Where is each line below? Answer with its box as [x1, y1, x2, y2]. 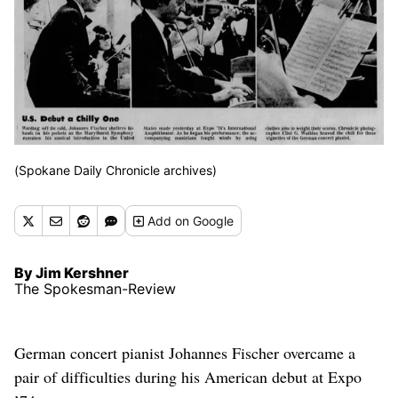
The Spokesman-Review [14, 280, 176, 298]
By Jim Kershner [14, 264, 129, 283]
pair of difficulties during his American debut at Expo [14, 366, 362, 388]
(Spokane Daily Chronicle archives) [14, 163, 217, 179]
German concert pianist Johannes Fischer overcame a [14, 342, 355, 364]
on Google [175, 213, 235, 229]
